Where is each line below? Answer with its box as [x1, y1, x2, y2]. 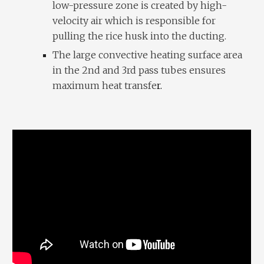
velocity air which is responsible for [52, 15, 216, 27]
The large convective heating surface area [52, 49, 243, 61]
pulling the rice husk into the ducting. [52, 30, 227, 42]
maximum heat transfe [52, 80, 157, 91]
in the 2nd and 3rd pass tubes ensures [52, 64, 226, 76]
